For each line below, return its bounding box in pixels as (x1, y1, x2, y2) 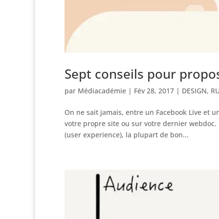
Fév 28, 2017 (134, 86, 174, 95)
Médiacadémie (78, 86, 126, 95)
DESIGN (182, 86, 207, 95)
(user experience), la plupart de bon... (65, 130, 189, 139)
